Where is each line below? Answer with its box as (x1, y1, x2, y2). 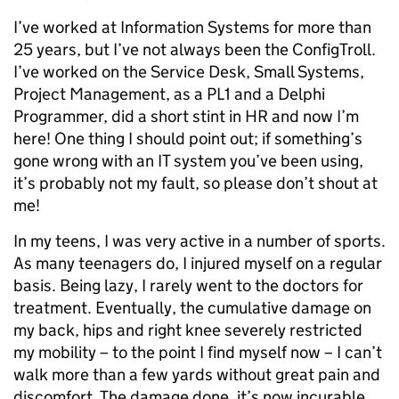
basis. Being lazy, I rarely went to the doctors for (13, 274, 363, 296)
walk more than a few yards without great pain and (13, 363, 380, 385)
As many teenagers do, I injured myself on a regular (13, 252, 382, 273)
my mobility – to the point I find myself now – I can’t (13, 341, 382, 362)
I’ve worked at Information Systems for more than (13, 16, 371, 37)
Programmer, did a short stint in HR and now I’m (13, 105, 359, 126)
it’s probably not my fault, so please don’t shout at (13, 172, 378, 193)
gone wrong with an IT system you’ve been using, (13, 150, 363, 171)
